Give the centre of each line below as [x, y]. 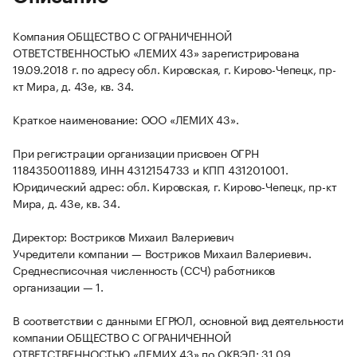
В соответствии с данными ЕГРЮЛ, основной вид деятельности [178, 320]
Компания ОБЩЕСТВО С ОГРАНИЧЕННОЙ [122, 35]
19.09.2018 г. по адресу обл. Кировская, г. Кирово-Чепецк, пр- [175, 69]
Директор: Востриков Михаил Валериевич [124, 236]
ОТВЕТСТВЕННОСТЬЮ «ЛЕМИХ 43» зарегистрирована [157, 52]
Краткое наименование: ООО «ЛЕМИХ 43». [126, 119]
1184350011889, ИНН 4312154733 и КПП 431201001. [151, 169]
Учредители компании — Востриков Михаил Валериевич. [162, 253]
